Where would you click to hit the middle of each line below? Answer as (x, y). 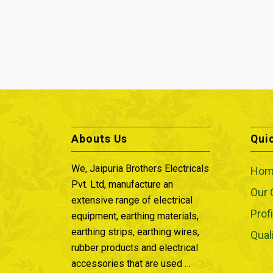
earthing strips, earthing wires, (136, 232)
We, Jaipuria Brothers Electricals (140, 169)
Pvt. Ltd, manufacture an (122, 185)
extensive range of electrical (132, 200)
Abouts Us (100, 139)
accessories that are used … (131, 264)
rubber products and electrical (135, 248)
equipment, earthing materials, (135, 216)
